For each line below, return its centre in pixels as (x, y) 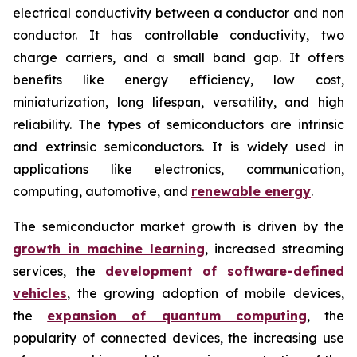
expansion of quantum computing (177, 316)
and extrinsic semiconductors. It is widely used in (178, 147)
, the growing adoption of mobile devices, (206, 294)
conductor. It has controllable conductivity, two (178, 35)
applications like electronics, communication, (178, 169)
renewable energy (251, 192)
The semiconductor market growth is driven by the (178, 227)
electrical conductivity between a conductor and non (178, 13)
